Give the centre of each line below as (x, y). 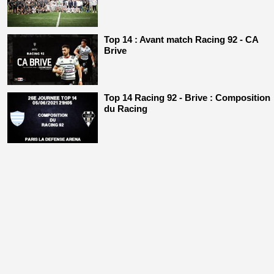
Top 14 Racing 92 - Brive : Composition (187, 98)
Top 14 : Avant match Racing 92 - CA (181, 40)
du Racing (125, 109)
